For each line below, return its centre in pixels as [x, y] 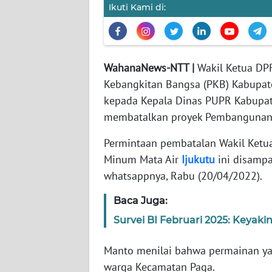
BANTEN [39, 66]
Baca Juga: [141, 201]
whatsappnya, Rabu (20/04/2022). [183, 176]
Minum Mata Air [143, 160]
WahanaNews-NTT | [151, 68]
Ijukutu [198, 160]
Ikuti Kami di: [137, 8]
